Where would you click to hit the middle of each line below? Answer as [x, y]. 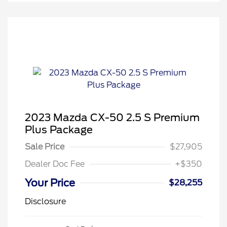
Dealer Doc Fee [55, 164]
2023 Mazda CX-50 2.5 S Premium [112, 117]
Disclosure [45, 201]
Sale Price [45, 146]
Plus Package [59, 129]
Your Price [50, 183]
